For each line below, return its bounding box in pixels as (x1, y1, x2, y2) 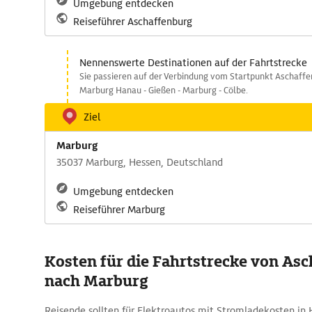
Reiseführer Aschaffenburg (73, 15, 192, 28)
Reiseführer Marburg (73, 203, 165, 216)
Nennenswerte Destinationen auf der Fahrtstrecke (79, 56, 307, 69)
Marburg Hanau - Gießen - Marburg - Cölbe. (79, 84, 248, 96)
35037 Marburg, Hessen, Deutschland (56, 156, 223, 169)
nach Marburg (45, 271, 148, 291)
